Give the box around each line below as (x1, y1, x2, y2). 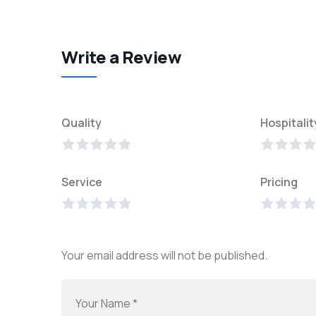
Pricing (260, 174, 298, 190)
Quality (61, 115, 102, 130)
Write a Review (61, 45, 182, 68)
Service (61, 174, 102, 190)
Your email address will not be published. (61, 248, 267, 263)
